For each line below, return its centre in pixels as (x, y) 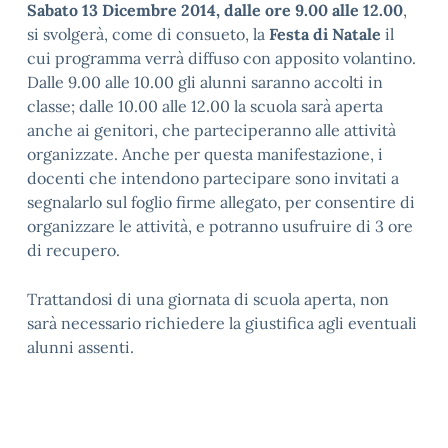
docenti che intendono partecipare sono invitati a (213, 178)
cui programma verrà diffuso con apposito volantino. (221, 58)
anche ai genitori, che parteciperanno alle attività (211, 130)
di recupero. (73, 250)
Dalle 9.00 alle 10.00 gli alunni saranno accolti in (205, 82)
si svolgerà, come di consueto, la (148, 34)
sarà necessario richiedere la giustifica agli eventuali (222, 323)
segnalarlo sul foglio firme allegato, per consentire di (221, 202)
